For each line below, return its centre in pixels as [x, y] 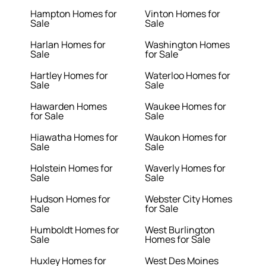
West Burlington [180, 230]
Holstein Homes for [72, 168]
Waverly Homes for [185, 168]
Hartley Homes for [69, 76]
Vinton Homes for [183, 14]
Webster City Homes [189, 199]
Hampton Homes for [74, 14]
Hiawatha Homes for [75, 137]
